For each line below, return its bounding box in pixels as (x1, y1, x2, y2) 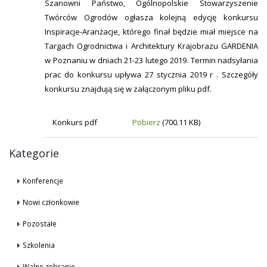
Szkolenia (23, 240, 55, 250)
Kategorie (9, 146, 59, 161)
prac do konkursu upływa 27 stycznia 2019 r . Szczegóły (45, 69, 258, 80)
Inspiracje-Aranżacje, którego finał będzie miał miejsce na (45, 26, 258, 37)
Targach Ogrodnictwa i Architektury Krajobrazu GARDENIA (45, 41, 258, 51)
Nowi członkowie (23, 197, 79, 207)
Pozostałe (23, 219, 57, 229)
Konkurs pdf (52, 117, 97, 128)
